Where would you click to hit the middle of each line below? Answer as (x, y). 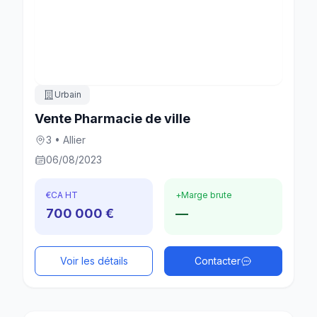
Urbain (68, 95)
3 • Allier (66, 140)
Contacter (218, 261)
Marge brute (207, 195)
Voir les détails (94, 261)
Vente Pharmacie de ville (113, 119)
